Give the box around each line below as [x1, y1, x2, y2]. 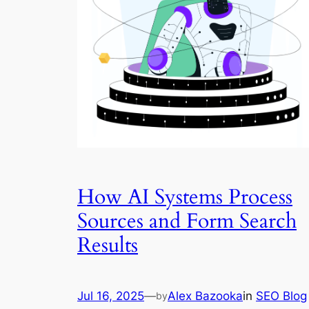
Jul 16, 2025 [77, 288, 144, 303]
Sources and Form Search [77, 208, 297, 236]
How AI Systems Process [77, 183, 292, 212]
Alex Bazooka [168, 288, 243, 303]
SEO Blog [256, 288, 307, 303]
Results [77, 232, 138, 260]
